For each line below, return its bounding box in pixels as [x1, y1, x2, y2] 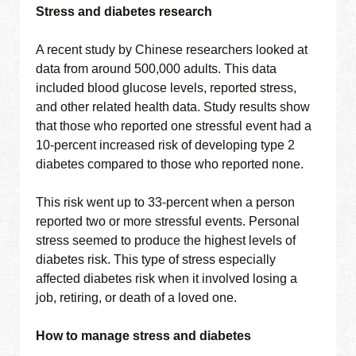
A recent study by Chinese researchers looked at [36, 43, 308, 57]
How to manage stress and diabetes [36, 329, 252, 343]
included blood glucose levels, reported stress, [36, 81, 297, 95]
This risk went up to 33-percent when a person [36, 195, 296, 210]
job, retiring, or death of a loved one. [36, 291, 238, 305]
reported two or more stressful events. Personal [36, 215, 300, 229]
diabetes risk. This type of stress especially [36, 253, 277, 267]
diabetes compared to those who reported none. [36, 157, 304, 172]
